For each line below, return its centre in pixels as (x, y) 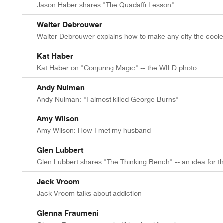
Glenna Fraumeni (67, 213)
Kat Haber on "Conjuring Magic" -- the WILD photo (116, 68)
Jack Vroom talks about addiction (89, 193)
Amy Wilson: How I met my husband (94, 130)
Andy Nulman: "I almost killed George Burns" (108, 99)
